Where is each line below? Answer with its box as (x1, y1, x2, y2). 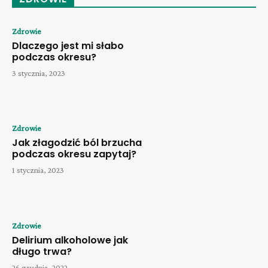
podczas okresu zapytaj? (12, 147, 136, 162)
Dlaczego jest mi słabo (12, 38, 124, 53)
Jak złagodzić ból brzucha (12, 136, 142, 150)
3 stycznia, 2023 (12, 68, 65, 78)
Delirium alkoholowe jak (12, 233, 128, 248)
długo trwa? (12, 245, 72, 259)
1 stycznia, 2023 (12, 165, 64, 175)
